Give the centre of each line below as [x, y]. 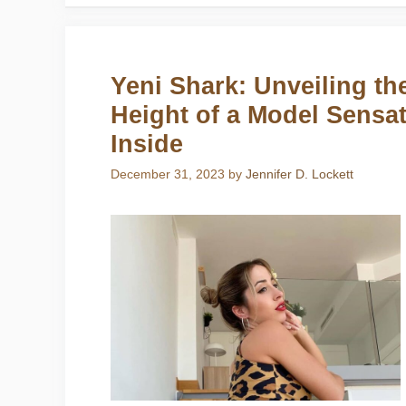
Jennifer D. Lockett [300, 174]
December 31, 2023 [168, 174]
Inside [147, 144]
